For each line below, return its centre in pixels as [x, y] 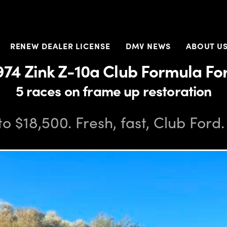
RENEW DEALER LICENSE [60, 46]
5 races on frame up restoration [113, 90]
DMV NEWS [148, 46]
